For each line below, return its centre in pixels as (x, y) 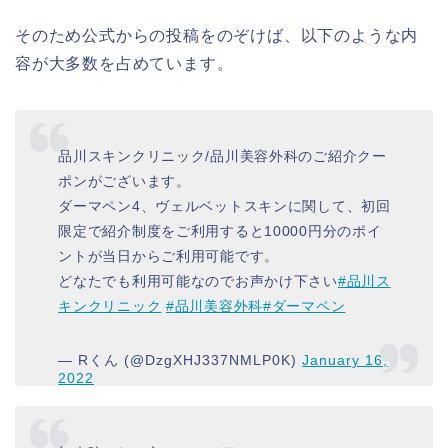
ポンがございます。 (124, 181)
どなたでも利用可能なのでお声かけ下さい (198, 281)
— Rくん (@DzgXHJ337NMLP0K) (180, 360)
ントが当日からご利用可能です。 (168, 256)
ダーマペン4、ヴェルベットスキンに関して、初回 (224, 206)
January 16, (345, 360)
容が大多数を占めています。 (124, 63)
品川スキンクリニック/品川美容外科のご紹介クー (222, 156)
